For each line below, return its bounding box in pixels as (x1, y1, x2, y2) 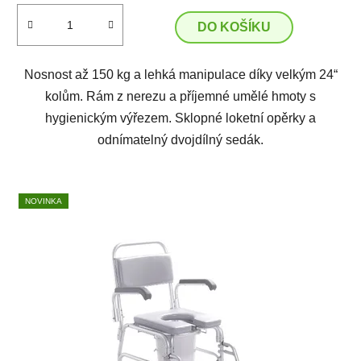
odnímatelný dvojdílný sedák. (98, 133, 263, 147)
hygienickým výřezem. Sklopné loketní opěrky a (45, 111, 316, 125)
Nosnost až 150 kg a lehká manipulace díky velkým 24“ (23, 68, 338, 81)
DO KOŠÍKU (197, 20, 271, 34)
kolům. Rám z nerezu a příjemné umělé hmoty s (45, 89, 316, 103)
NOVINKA (25, 197, 62, 205)
